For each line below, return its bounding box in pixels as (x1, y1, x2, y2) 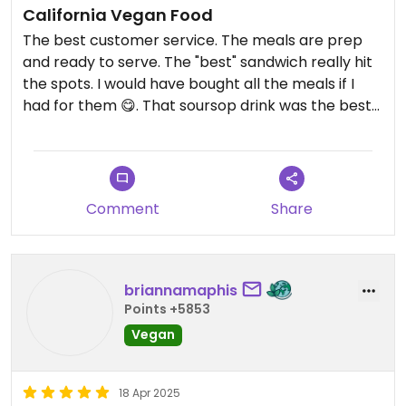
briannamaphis (124, 279, 237, 301)
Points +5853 (124, 299, 210, 318)
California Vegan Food (23, 4, 213, 26)
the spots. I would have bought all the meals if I (23, 73, 354, 94)
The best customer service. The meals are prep (23, 30, 362, 51)
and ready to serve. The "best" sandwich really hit (23, 52, 372, 72)
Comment (85, 198, 159, 219)
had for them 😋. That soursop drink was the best (23, 95, 372, 116)
